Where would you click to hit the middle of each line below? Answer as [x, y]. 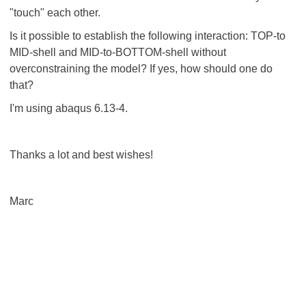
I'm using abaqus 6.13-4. [69, 108]
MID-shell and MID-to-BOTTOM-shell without [118, 52]
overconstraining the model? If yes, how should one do [141, 69]
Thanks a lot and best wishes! [81, 155]
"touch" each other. [55, 13]
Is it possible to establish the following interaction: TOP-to [148, 36]
